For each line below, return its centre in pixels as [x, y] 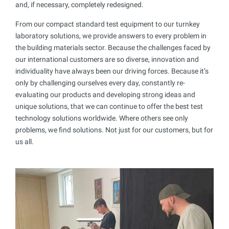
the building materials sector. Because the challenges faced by [113, 47]
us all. [25, 141]
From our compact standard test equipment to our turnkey [108, 24]
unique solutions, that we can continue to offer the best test [109, 106]
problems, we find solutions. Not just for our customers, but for [114, 130]
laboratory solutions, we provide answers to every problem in [111, 36]
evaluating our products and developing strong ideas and [105, 94]
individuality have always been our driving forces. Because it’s [112, 71]
